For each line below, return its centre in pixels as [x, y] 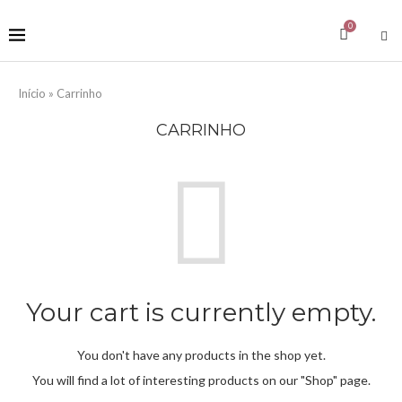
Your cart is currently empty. [201, 312]
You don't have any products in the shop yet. [201, 355]
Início [32, 93]
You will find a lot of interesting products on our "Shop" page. [201, 380]
